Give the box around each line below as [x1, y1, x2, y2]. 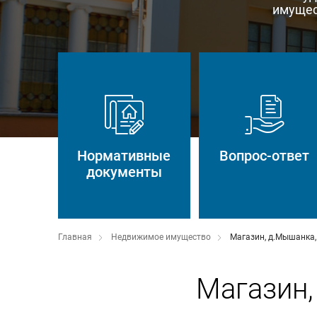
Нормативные [77, 147, 171, 164]
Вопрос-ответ [219, 147, 310, 164]
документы [86, 163, 162, 180]
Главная [58, 232, 92, 242]
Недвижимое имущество [111, 232, 211, 242]
